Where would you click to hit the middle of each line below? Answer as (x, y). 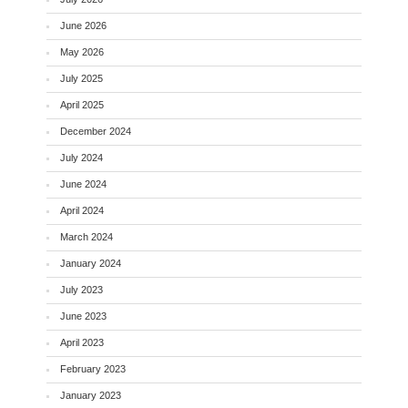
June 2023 (83, 316)
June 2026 (83, 25)
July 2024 (81, 157)
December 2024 (95, 131)
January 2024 (90, 263)
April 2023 (82, 342)
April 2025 (82, 104)
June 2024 (83, 184)
